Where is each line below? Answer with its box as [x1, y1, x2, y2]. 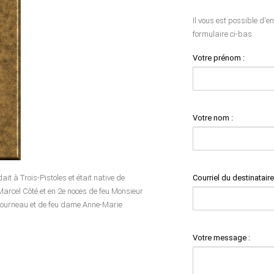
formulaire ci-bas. [193, 29, 254, 39]
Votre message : [193, 232, 250, 242]
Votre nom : [193, 113, 233, 122]
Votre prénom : [193, 53, 245, 62]
